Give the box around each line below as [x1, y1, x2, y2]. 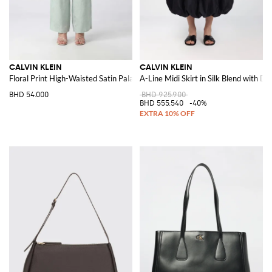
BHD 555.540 [140, 98, 183, 107]
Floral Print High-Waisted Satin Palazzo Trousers [9, 73, 177, 83]
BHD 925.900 [141, 90, 186, 99]
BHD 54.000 [9, 90, 49, 99]
